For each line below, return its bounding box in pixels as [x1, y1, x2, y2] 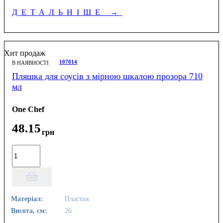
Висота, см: [11, 207, 48, 215]
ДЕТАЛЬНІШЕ [12, 7, 110, 16]
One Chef [12, 105, 44, 114]
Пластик [63, 195, 90, 203]
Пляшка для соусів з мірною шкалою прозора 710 [12, 71, 203, 81]
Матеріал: [11, 195, 44, 203]
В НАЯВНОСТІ [12, 59, 49, 66]
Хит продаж [4, 48, 45, 57]
